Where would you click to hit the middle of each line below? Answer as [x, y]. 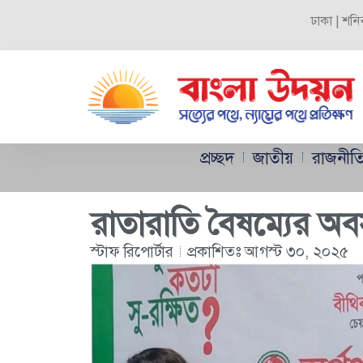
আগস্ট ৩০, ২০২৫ [297, 251]
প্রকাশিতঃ [216, 251]
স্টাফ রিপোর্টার [132, 251]
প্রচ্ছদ [217, 157]
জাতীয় [273, 157]
